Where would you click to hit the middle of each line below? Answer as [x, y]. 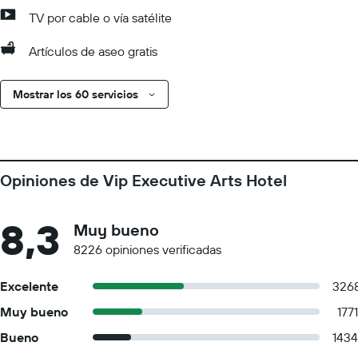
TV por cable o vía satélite [100, 18]
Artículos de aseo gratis [93, 51]
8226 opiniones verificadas [147, 249]
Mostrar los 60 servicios [76, 94]
